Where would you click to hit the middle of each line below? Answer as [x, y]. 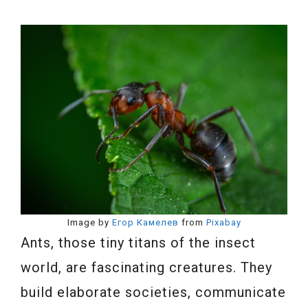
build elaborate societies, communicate [153, 292]
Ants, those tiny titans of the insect [138, 242]
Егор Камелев [145, 222]
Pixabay [223, 222]
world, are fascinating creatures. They [146, 267]
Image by [89, 222]
